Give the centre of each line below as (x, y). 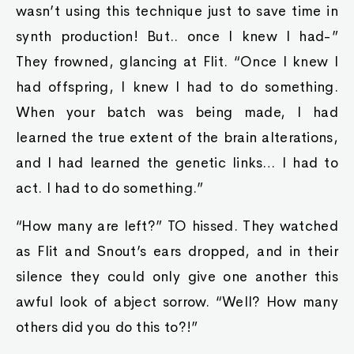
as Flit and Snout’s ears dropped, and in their (177, 251)
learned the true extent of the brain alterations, (177, 137)
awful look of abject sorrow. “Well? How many (177, 302)
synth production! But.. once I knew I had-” (177, 36)
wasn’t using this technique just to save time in (177, 11)
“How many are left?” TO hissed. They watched (177, 226)
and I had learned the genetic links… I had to (177, 163)
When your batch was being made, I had (177, 112)
